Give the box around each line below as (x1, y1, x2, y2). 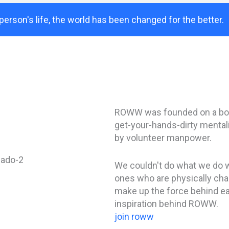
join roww (114, 211, 154, 222)
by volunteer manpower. (114, 132, 212, 143)
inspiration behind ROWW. (114, 198, 218, 209)
